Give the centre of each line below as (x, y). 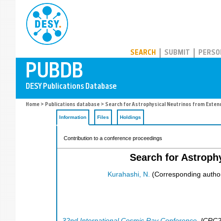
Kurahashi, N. (129, 175)
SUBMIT (177, 53)
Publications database (72, 105)
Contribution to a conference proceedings (113, 138)
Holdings (130, 117)
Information (73, 117)
